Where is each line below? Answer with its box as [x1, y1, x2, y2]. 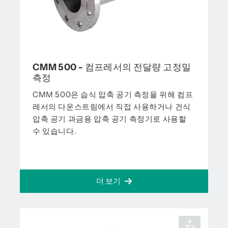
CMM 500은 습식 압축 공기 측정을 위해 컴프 [33, 90, 193, 99]
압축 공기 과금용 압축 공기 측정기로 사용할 [33, 114, 187, 124]
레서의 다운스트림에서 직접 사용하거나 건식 [33, 102, 191, 111]
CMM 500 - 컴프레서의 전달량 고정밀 [33, 62, 191, 73]
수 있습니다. [33, 126, 77, 136]
